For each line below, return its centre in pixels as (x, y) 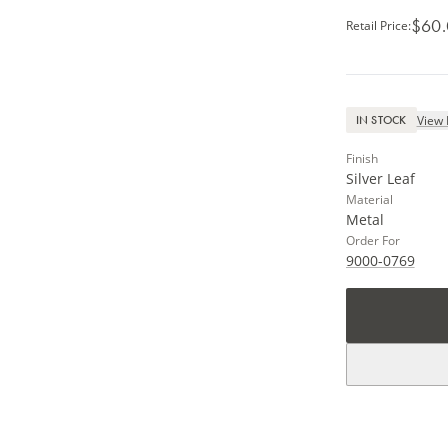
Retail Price (376, 25)
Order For (372, 240)
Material (369, 199)
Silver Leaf (380, 178)
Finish (361, 158)
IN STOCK (381, 120)
